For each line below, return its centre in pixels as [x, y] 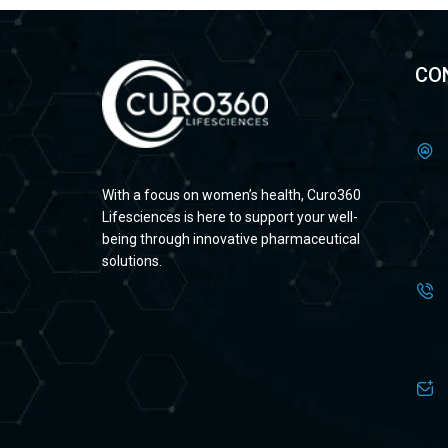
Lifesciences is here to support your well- [230, 217]
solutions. [132, 261]
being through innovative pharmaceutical [231, 239]
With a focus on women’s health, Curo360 [231, 195]
